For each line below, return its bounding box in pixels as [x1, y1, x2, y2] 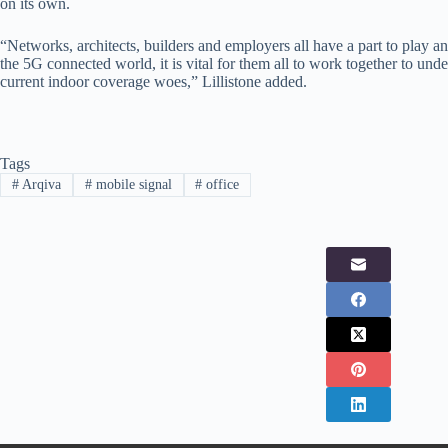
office [202, 177, 240, 193]
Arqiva [18, 177, 61, 193]
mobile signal [91, 177, 172, 193]
